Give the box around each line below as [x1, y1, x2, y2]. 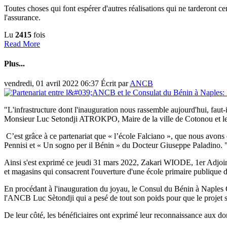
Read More [4, 39, 40, 48]
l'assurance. [4, 13, 41, 22]
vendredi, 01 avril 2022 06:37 [4, 79, 101, 88]
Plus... [4, 59, 25, 68]
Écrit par [101, 79, 130, 88]
